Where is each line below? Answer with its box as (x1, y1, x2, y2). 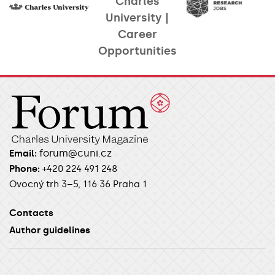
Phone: (9, 163, 40, 174)
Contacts (9, 207, 53, 219)
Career (117, 27, 157, 41)
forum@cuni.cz (39, 147, 112, 159)
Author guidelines (9, 224, 90, 236)
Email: (9, 147, 37, 159)
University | (106, 10, 169, 25)
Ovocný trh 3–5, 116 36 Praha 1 (9, 178, 147, 190)
